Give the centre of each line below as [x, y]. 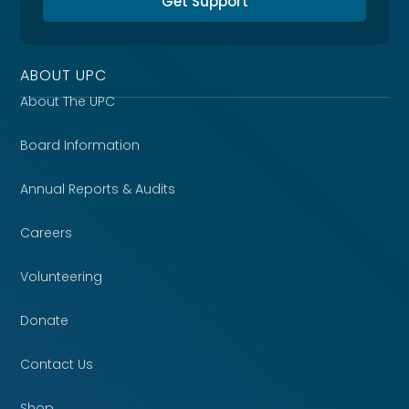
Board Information [80, 145]
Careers [47, 232]
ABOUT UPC [64, 75]
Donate [45, 320]
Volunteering [62, 276]
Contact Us [57, 364]
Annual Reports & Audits [98, 189]
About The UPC [68, 101]
